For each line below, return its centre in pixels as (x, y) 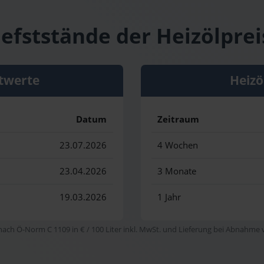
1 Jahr (169, 197)
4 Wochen (178, 146)
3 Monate (177, 171)
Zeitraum (178, 120)
